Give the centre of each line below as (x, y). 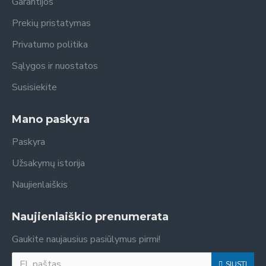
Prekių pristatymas (51, 23)
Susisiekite (34, 87)
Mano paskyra (51, 119)
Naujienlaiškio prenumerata (90, 217)
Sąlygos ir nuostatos (55, 66)
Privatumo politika (50, 45)
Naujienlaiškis (40, 185)
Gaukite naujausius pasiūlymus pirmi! (86, 239)
